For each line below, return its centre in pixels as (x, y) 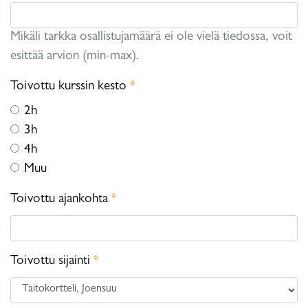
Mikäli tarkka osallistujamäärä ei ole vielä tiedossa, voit (151, 37)
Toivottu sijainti (52, 261)
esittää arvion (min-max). (75, 56)
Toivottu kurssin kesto (70, 87)
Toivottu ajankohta (61, 199)
